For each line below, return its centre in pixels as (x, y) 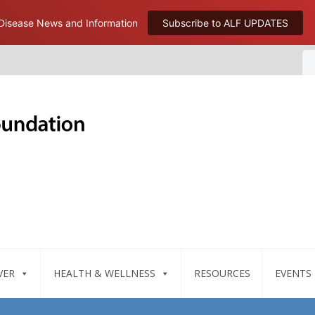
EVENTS (293, 273)
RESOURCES (222, 273)
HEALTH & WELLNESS (104, 273)
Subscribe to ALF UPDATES (225, 22)
